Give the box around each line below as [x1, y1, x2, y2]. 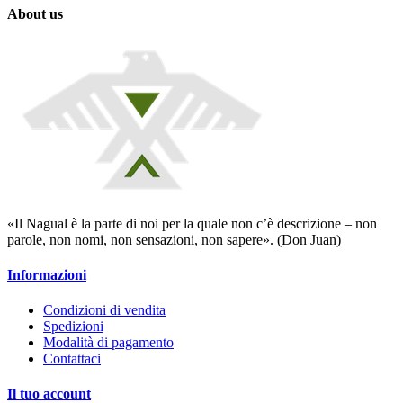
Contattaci [43, 351, 101, 367]
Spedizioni [43, 318, 103, 335]
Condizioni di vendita [43, 302, 166, 318]
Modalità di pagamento [43, 335, 174, 351]
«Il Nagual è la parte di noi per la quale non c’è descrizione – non [7, 215, 377, 231]
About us [7, 6, 63, 22]
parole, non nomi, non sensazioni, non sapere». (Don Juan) [7, 231, 341, 247]
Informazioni [7, 266, 86, 282]
